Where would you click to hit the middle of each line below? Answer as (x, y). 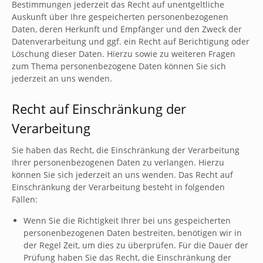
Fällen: (25, 199)
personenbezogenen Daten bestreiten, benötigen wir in (133, 233)
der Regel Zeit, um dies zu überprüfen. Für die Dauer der (136, 245)
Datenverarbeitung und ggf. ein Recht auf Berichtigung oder (131, 41)
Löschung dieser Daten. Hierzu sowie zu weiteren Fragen (124, 54)
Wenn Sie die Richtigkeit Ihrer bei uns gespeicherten (127, 220)
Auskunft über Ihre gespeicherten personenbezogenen (120, 17)
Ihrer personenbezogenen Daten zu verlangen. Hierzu (118, 162)
